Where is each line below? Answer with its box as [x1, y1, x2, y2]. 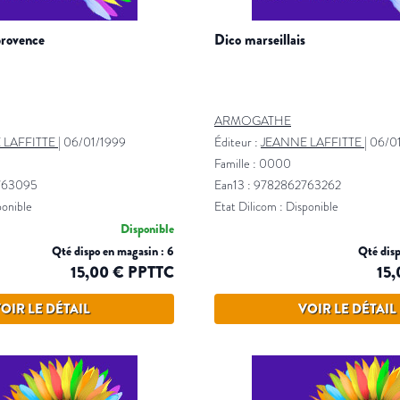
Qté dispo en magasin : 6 [52, 242, 174, 260]
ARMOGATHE [214, 112, 291, 129]
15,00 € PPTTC [71, 261, 174, 284]
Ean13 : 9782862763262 [214, 177, 341, 194]
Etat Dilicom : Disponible [214, 198, 338, 215]
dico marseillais [225, 29, 305, 50]
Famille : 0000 [214, 155, 291, 172]
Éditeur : [214, 134, 261, 151]
